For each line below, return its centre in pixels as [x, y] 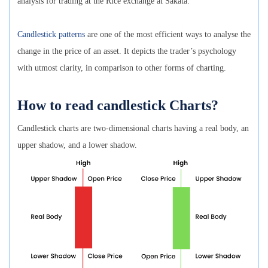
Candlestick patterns [51, 34]
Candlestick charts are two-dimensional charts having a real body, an [133, 128]
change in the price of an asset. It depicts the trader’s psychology [127, 51]
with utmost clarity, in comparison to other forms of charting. [123, 68]
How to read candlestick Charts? [120, 105]
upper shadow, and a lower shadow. [78, 145]
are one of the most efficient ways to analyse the [168, 34]
